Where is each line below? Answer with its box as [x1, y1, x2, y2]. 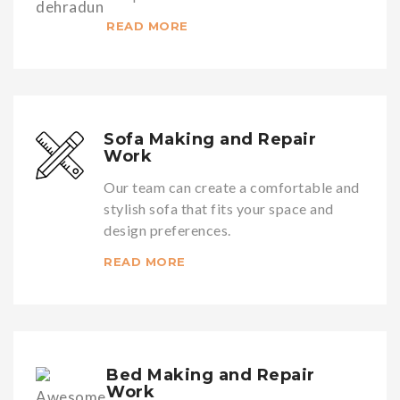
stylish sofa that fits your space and [104, 199, 334, 217]
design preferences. [104, 221, 231, 238]
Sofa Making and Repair [104, 129, 317, 149]
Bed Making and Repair [106, 364, 315, 385]
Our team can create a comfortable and [104, 178, 360, 196]
